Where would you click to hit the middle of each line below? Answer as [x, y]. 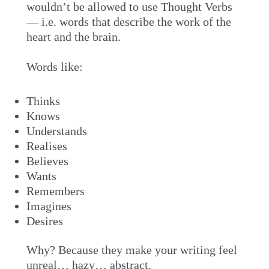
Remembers [55, 191]
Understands [56, 131]
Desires [44, 221]
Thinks [43, 101]
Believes [47, 161]
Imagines [49, 206]
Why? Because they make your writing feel [131, 250]
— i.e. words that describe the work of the [128, 21]
